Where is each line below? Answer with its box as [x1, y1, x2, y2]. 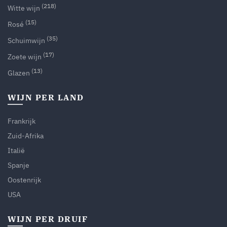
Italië [8, 145, 25, 155]
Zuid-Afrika [8, 131, 44, 140]
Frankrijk [8, 116, 35, 126]
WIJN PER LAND [8, 92, 84, 102]
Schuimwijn [8, 35, 45, 45]
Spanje [8, 160, 29, 170]
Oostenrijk [8, 175, 41, 184]
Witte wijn [8, 3, 40, 13]
